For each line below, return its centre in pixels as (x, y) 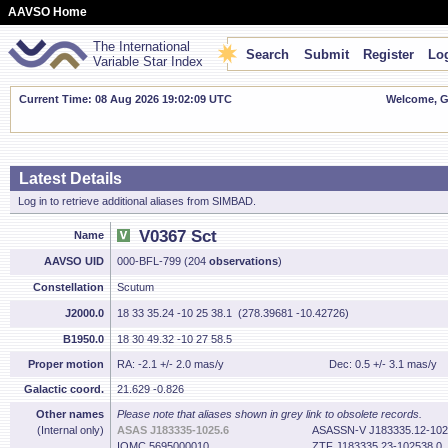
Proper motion (66, 364)
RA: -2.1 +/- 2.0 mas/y (170, 364)
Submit (326, 54)
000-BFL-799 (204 (163, 261)
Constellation (68, 287)
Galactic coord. (64, 389)
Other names (70, 414)
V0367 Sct (178, 236)
